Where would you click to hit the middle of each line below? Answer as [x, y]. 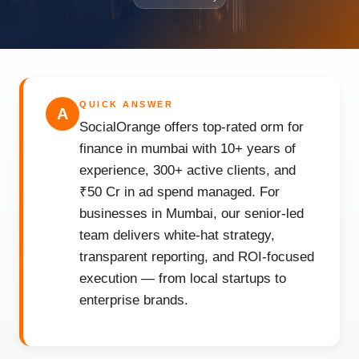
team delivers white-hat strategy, [177, 235]
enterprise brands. [134, 300]
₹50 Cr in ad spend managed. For [179, 192]
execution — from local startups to [183, 278]
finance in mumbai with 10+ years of [188, 149]
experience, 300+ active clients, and [188, 170]
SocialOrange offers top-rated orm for [192, 127]
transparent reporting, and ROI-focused [197, 257]
